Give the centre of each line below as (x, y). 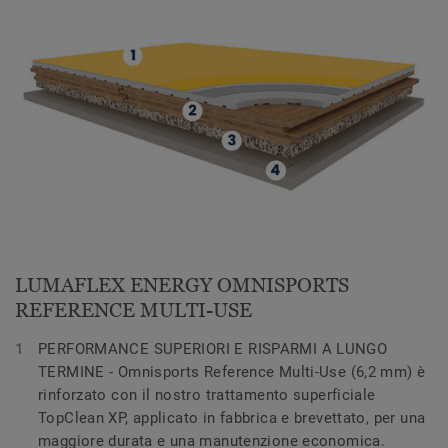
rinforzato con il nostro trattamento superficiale (207, 394)
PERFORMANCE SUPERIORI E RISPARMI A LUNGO (213, 348)
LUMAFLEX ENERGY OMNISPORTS (182, 284)
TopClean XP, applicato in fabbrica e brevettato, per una (232, 417)
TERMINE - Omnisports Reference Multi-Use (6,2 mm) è (232, 371)
